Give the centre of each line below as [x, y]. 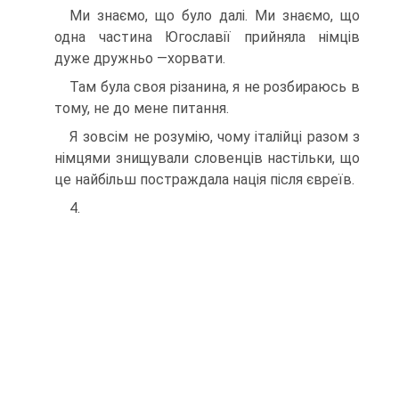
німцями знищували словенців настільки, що [207, 159]
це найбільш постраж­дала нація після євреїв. [204, 180]
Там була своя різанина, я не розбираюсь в [215, 87]
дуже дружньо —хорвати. [140, 59]
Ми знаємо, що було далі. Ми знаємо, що [215, 16]
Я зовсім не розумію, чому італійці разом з [215, 137]
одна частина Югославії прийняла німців [207, 37]
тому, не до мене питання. [142, 109]
